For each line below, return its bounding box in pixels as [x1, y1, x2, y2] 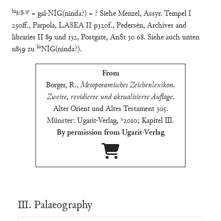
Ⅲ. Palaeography [18, 198, 92, 213]
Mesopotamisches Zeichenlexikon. [80, 80, 175, 91]
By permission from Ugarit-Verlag [56, 127, 165, 138]
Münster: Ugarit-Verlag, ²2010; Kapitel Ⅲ [47, 115, 172, 126]
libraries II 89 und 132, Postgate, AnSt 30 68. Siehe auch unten [12, 32, 199, 43]
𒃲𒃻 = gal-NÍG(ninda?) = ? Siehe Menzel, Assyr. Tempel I [16, 8, 191, 19]
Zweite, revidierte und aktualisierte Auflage [46, 92, 173, 103]
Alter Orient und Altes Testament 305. [53, 104, 168, 114]
